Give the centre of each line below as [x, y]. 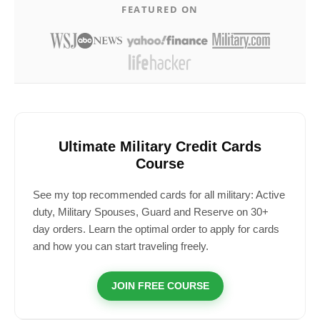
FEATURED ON [160, 9]
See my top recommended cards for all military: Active [159, 195]
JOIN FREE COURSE [160, 285]
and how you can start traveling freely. [121, 246]
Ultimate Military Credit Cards [160, 146]
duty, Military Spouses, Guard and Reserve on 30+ [151, 212]
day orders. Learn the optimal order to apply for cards [156, 229]
